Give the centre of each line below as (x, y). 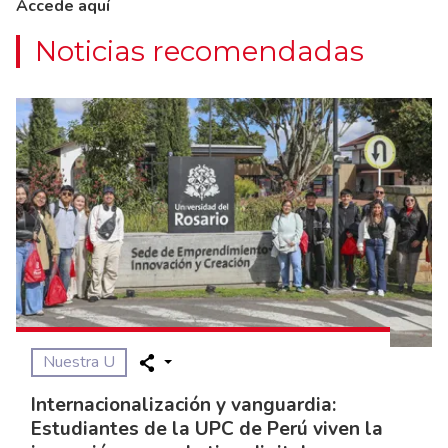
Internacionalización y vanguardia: (183, 405)
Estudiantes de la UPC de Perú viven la (207, 429)
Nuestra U (79, 362)
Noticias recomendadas (199, 50)
